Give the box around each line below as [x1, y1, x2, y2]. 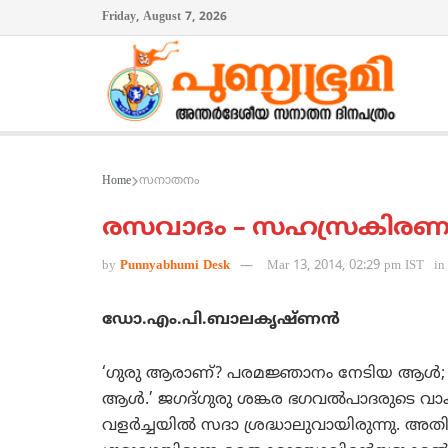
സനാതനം [139, 174, 199, 189]
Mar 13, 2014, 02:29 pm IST [267, 258, 424, 275]
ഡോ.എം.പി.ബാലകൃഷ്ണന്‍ [102, 310, 340, 331]
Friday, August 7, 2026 [102, 10, 227, 25]
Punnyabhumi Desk [120, 258, 230, 275]
